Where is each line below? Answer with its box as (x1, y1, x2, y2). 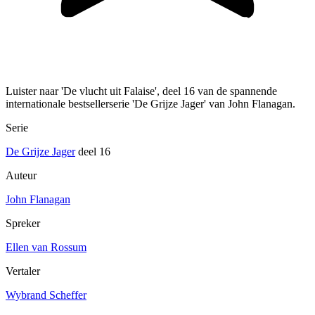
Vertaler (6, 265, 40, 278)
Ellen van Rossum (6, 241, 86, 254)
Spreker (6, 217, 40, 230)
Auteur (6, 169, 37, 182)
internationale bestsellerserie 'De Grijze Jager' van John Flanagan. (6, 98, 295, 110)
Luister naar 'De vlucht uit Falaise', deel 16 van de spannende (6, 85, 277, 98)
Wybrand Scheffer (6, 289, 86, 302)
